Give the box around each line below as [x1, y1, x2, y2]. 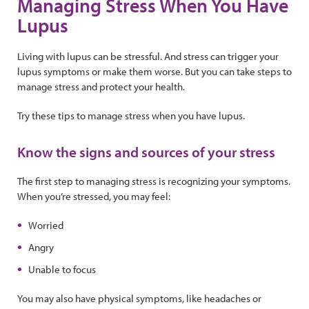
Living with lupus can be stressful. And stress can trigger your [17, 50, 279, 63]
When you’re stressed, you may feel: [17, 190, 170, 203]
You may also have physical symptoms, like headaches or [17, 292, 261, 305]
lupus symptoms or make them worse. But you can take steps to [17, 65, 292, 78]
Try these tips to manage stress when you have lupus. [17, 109, 245, 122]
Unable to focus [28, 263, 96, 276]
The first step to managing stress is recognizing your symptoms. [17, 175, 290, 188]
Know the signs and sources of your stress [17, 143, 275, 161]
